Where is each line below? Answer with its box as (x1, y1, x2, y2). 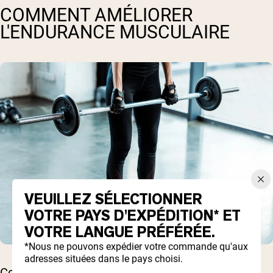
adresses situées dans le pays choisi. (24, 253, 183, 265)
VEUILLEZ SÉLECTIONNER (24, 190, 202, 210)
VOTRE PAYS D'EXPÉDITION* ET (24, 206, 241, 226)
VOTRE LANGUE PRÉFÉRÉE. (24, 222, 215, 243)
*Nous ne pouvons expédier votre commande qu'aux (24, 241, 248, 253)
